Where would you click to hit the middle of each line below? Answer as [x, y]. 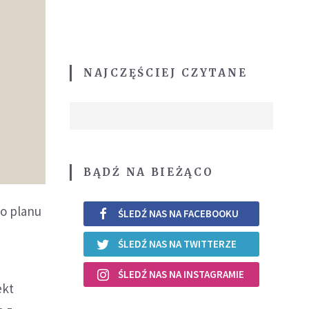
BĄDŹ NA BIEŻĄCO [149, 172]
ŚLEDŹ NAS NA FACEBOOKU [178, 214]
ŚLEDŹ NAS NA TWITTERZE [177, 244]
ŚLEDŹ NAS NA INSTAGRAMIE [181, 275]
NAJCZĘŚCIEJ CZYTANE [166, 72]
